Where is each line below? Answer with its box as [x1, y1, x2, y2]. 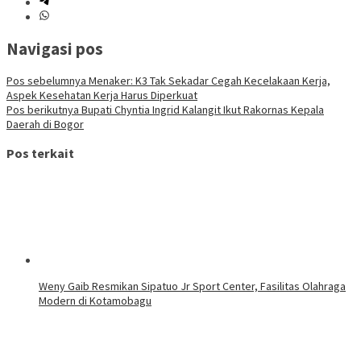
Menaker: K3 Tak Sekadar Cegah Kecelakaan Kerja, [86, 73, 330, 89]
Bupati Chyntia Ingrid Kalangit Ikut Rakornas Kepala [79, 102, 324, 118]
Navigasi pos [6, 37, 103, 60]
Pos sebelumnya [6, 73, 86, 89]
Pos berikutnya [6, 102, 79, 118]
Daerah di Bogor [6, 117, 84, 132]
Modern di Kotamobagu [39, 293, 151, 309]
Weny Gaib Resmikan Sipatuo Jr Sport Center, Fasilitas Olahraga [39, 279, 346, 294]
